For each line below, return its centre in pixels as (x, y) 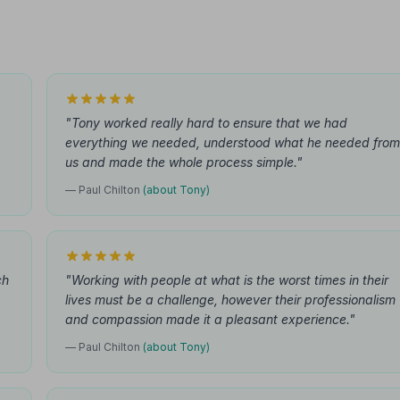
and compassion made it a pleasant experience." (210, 319)
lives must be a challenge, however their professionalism (230, 300)
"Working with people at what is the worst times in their (227, 280)
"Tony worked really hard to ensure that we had (206, 123)
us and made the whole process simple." (184, 162)
